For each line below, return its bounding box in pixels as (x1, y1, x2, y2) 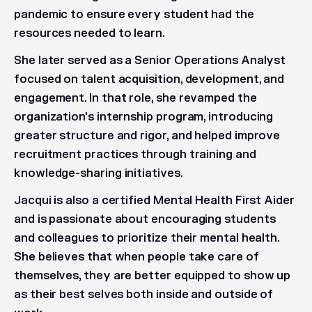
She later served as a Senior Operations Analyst (14, 54, 286, 68)
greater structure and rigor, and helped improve (14, 129, 281, 143)
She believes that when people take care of (14, 250, 259, 264)
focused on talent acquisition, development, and (14, 72, 285, 86)
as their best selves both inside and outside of (14, 288, 274, 302)
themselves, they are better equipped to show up (14, 269, 291, 283)
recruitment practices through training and (14, 148, 256, 162)
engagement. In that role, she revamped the (14, 91, 257, 105)
